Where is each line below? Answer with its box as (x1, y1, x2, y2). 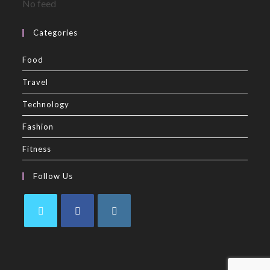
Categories (33, 27, 78, 37)
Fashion (22, 121, 54, 131)
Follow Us (33, 171, 74, 181)
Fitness (22, 143, 52, 154)
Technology (22, 99, 70, 109)
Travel (22, 77, 49, 87)
